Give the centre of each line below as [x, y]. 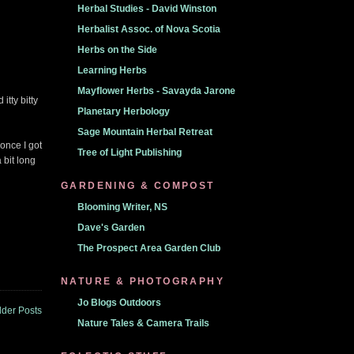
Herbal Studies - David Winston [147, 9]
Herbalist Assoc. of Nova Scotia [149, 29]
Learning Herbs [112, 70]
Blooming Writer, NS [122, 207]
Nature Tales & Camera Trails [143, 323]
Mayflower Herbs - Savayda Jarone [156, 91]
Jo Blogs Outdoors [119, 303]
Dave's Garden [111, 228]
